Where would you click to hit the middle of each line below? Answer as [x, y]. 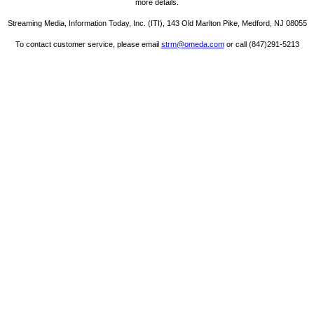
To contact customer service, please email [88, 45]
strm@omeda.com [192, 45]
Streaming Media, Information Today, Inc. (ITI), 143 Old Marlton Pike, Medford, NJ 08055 [157, 23]
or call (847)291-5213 [261, 45]
